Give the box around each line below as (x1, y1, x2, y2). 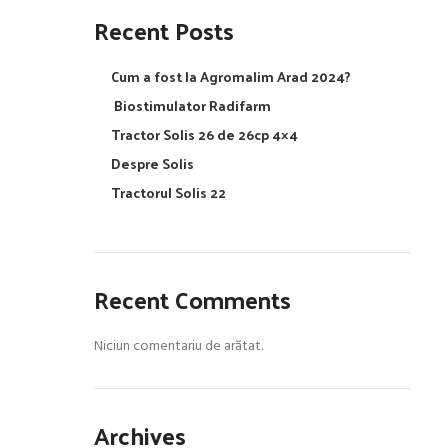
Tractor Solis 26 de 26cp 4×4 (110, 122, 298, 147)
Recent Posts (93, 8, 234, 52)
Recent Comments (93, 277, 291, 321)
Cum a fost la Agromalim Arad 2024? (110, 64, 351, 89)
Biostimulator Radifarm (110, 93, 271, 118)
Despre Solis (110, 151, 194, 176)
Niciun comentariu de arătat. (93, 335, 263, 358)
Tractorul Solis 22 (110, 180, 226, 205)
